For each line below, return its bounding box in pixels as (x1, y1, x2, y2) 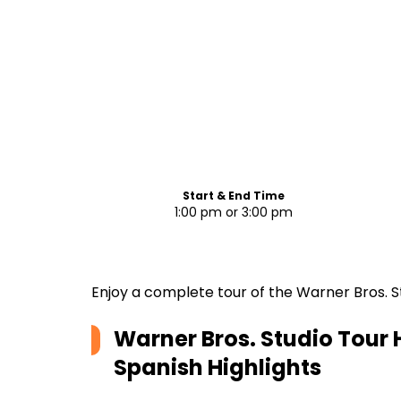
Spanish (114, 353, 203, 382)
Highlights (203, 353, 321, 382)
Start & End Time (182, 188, 285, 203)
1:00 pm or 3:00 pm (174, 203, 293, 221)
